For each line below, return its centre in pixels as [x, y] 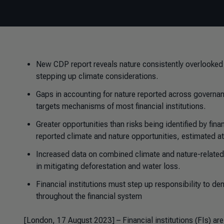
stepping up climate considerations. [97, 76]
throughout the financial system [89, 196]
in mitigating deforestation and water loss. [108, 166]
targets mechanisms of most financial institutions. [121, 106]
